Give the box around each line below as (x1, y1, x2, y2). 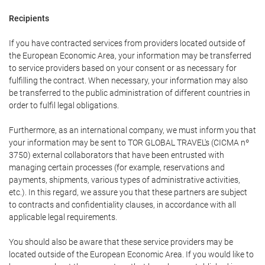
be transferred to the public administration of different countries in (9, 88, 250, 98)
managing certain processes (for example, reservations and (9, 163, 225, 173)
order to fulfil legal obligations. (9, 101, 119, 111)
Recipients (9, 14, 49, 24)
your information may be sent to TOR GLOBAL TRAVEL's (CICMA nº (9, 138, 249, 148)
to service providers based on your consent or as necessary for (9, 63, 237, 73)
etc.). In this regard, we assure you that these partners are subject (9, 188, 247, 198)
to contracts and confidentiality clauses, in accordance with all (9, 200, 236, 210)
